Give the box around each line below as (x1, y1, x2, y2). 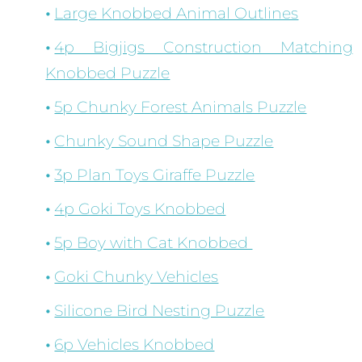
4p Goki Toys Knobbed (54, 200, 226, 219)
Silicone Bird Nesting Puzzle (54, 301, 265, 321)
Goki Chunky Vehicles (54, 267, 219, 287)
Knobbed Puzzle (45, 64, 170, 83)
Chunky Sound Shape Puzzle (54, 132, 274, 151)
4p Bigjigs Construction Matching (54, 38, 353, 57)
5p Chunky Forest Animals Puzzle (54, 98, 307, 117)
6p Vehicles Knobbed (54, 335, 215, 355)
